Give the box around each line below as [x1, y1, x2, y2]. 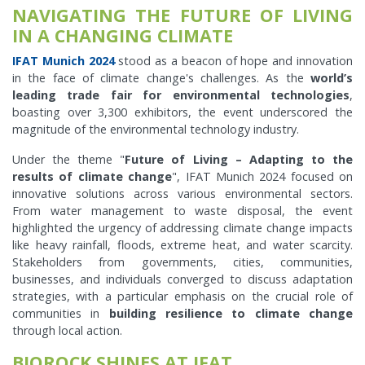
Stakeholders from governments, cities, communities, [12, 254, 353, 270]
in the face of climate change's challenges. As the [12, 70, 310, 86]
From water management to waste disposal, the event [12, 203, 353, 219]
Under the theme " [12, 152, 125, 168]
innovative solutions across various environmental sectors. [12, 186, 353, 202]
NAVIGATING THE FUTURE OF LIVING [12, 3, 353, 28]
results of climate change [12, 169, 173, 185]
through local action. [12, 323, 122, 339]
